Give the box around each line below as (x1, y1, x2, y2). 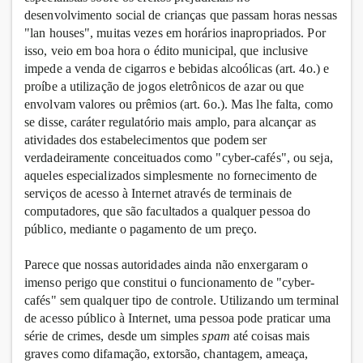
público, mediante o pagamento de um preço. (24, 222, 258, 237)
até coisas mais (229, 329, 310, 344)
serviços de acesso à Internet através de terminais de (24, 186, 293, 201)
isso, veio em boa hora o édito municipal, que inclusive (24, 44, 309, 58)
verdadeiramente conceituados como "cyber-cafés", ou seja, (24, 151, 333, 165)
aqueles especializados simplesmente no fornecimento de (24, 169, 318, 183)
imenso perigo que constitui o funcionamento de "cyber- (24, 275, 315, 290)
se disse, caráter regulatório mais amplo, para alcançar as (24, 115, 316, 130)
